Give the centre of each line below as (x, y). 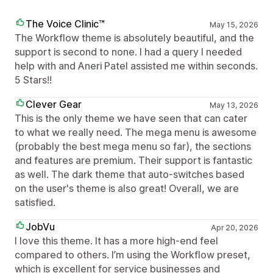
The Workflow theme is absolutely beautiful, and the (134, 38)
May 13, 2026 (234, 105)
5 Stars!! (33, 80)
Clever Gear (54, 104)
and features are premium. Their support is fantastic (133, 160)
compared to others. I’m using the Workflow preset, (133, 255)
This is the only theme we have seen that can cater (131, 118)
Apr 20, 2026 (234, 228)
